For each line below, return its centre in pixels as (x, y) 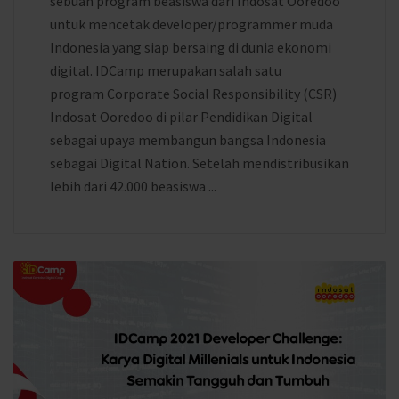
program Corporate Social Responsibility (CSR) (193, 94)
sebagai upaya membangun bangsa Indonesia (188, 140)
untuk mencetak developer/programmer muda (191, 24)
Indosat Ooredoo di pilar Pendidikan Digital (181, 117)
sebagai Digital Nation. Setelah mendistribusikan (199, 163)
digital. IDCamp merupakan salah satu (166, 70)
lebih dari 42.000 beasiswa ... (133, 186)
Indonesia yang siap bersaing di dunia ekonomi (191, 47)
